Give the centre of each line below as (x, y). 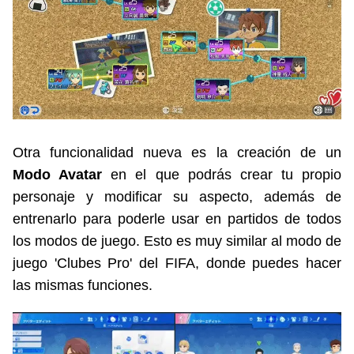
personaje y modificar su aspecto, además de (177, 197)
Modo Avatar (58, 175)
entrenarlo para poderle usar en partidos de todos (177, 219)
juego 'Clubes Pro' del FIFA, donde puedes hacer (177, 263)
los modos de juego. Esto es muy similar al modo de (177, 241)
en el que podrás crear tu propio (222, 175)
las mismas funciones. (83, 285)
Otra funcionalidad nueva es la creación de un (177, 153)
